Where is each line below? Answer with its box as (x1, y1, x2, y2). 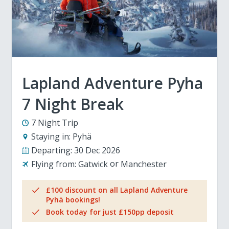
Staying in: (31, 131, 71, 142)
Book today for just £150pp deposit (46, 207, 174, 217)
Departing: (31, 145, 73, 156)
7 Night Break (22, 94, 124, 114)
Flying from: (31, 158, 77, 170)
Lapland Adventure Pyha (22, 73, 203, 94)
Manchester (121, 158, 167, 170)
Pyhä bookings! (46, 195, 101, 204)
